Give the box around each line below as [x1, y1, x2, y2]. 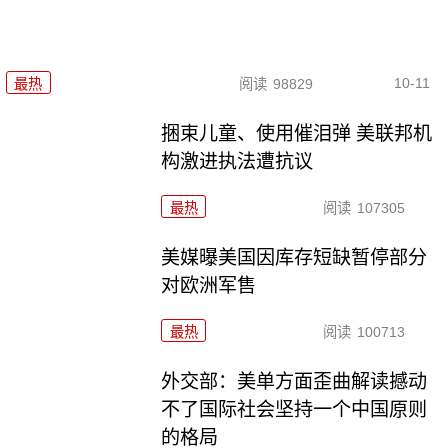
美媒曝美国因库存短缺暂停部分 [161, 247, 428, 269]
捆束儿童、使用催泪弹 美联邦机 [161, 123, 433, 145]
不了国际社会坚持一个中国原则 [161, 399, 428, 421]
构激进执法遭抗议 [161, 151, 314, 173]
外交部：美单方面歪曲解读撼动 [161, 371, 428, 393]
